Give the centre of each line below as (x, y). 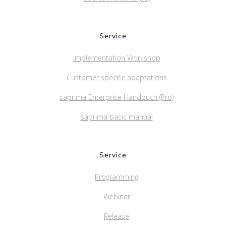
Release (117, 216)
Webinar (117, 196)
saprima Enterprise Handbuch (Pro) (117, 97)
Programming (117, 177)
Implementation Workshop (117, 58)
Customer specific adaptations (117, 77)
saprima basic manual (117, 117)
